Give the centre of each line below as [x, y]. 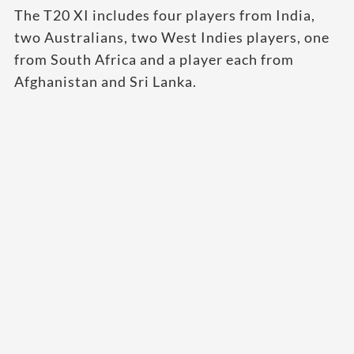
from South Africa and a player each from [154, 60]
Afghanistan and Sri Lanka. [105, 82]
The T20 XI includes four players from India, [165, 15]
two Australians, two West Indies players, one [172, 38]
